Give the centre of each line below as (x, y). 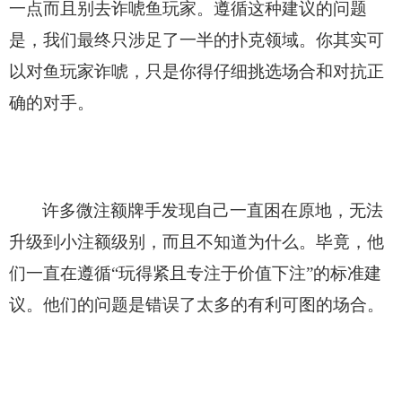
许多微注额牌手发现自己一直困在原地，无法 (213, 210)
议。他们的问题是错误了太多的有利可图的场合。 (197, 304)
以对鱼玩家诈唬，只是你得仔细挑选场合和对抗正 (197, 71)
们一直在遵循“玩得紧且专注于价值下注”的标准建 (195, 273)
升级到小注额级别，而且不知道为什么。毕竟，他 (197, 241)
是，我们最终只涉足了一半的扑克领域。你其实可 (197, 39)
